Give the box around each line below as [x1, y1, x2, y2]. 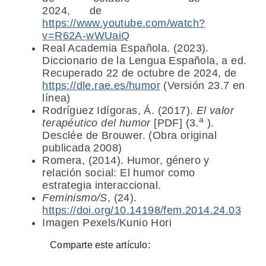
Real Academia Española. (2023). [42, 42, 209, 55]
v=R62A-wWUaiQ [42, 30, 130, 42]
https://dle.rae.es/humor [42, 80, 160, 92]
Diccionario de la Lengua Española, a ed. [42, 55, 247, 67]
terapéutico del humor [42, 117, 154, 129]
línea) [42, 92, 71, 104]
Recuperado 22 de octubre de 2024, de [42, 67, 237, 80]
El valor [196, 104, 234, 117]
